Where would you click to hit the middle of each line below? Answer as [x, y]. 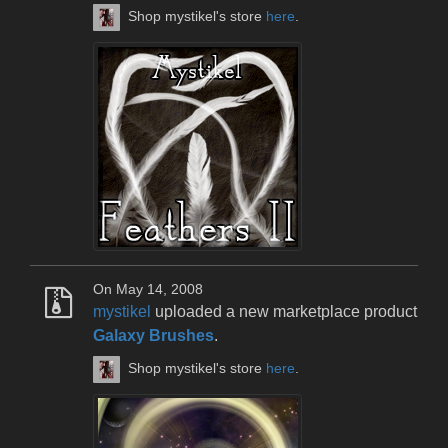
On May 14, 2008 [148, 290]
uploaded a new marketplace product [284, 312]
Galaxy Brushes [153, 336]
